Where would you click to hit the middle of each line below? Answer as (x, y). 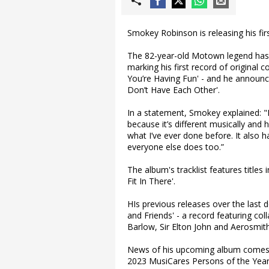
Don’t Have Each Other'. (174, 90)
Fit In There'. (151, 181)
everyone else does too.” (176, 147)
